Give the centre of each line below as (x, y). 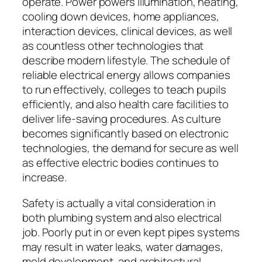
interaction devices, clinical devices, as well (127, 31)
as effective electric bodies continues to (120, 163)
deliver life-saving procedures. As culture (122, 119)
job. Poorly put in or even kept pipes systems (131, 232)
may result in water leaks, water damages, (123, 247)
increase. (45, 177)
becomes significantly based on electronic (125, 134)
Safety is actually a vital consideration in (119, 203)
